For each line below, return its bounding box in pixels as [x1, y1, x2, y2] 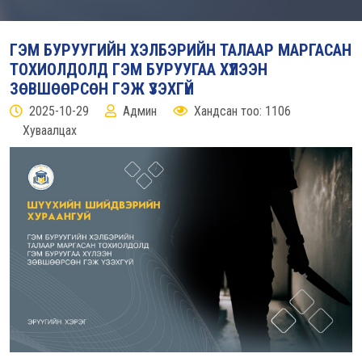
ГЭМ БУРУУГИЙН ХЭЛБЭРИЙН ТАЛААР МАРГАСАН [10, 40, 351, 60]
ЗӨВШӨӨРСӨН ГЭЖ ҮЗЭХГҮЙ [10, 79, 194, 99]
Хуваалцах [23, 123, 77, 138]
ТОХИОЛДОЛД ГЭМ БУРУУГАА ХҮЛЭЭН [10, 60, 267, 79]
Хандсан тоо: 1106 [194, 103, 291, 119]
